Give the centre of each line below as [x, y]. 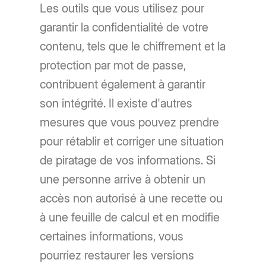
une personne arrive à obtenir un [123, 179]
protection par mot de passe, [113, 65]
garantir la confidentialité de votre [124, 27]
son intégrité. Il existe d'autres [116, 103]
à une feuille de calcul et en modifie [130, 217]
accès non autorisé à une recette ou [132, 198]
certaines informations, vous [112, 236]
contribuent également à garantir [123, 84]
